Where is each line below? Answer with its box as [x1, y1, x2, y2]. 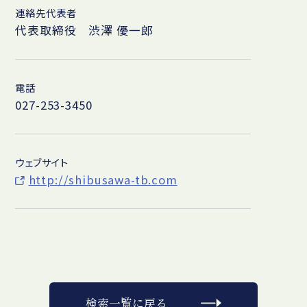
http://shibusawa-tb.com [28, 171, 177, 188]
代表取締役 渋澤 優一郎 [15, 22, 153, 38]
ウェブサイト [15, 154, 69, 169]
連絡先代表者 [15, 5, 77, 21]
